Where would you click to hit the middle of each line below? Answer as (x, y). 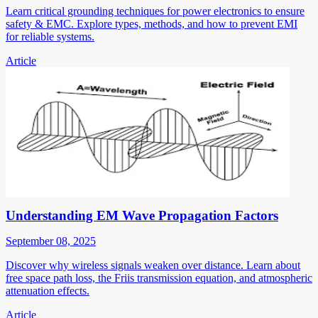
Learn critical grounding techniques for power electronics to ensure (155, 11)
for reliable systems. (50, 37)
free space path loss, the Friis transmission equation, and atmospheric (159, 278)
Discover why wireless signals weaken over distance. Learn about (153, 265)
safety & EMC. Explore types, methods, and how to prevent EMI (152, 24)
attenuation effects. (48, 291)
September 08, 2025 (51, 241)
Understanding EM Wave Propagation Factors (142, 216)
